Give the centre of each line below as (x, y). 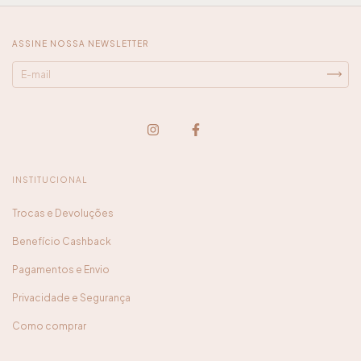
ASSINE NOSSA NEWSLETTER (80, 43)
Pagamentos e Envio (61, 269)
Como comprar (49, 326)
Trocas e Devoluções (63, 213)
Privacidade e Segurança (71, 297)
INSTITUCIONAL (50, 179)
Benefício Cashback (62, 241)
